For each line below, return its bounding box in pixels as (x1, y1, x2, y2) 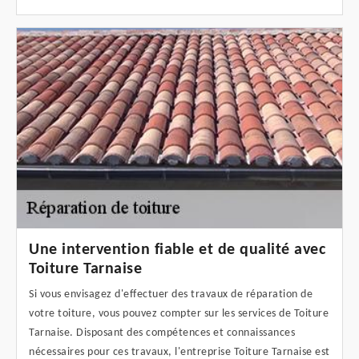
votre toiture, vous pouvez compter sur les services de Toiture (29, 308, 329, 321)
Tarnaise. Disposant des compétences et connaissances (29, 327, 295, 340)
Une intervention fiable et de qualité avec (29, 242, 325, 259)
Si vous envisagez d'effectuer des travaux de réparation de (29, 288, 313, 301)
